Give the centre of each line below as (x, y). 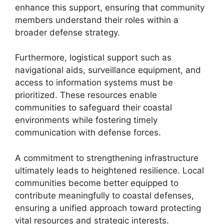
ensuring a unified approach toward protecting (108, 208)
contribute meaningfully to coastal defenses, (104, 195)
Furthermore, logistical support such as (93, 57)
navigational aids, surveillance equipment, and (108, 70)
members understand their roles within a (97, 20)
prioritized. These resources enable (86, 95)
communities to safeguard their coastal (93, 107)
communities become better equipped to (97, 183)
